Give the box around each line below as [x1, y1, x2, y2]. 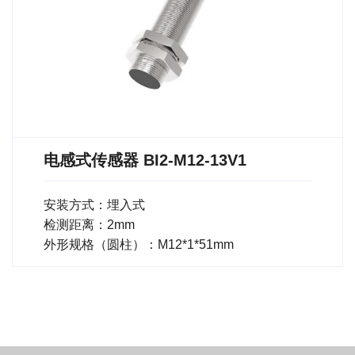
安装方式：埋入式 [44, 197, 145, 212]
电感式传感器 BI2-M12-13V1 [44, 151, 246, 169]
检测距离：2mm [44, 217, 135, 231]
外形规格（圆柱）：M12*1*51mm [44, 237, 234, 251]
